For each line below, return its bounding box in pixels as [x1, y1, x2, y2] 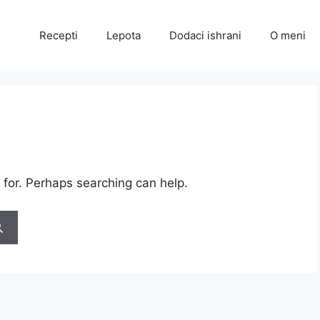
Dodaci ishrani [169, 29, 241, 42]
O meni [270, 29, 306, 42]
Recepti [39, 29, 78, 42]
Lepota [106, 29, 141, 42]
